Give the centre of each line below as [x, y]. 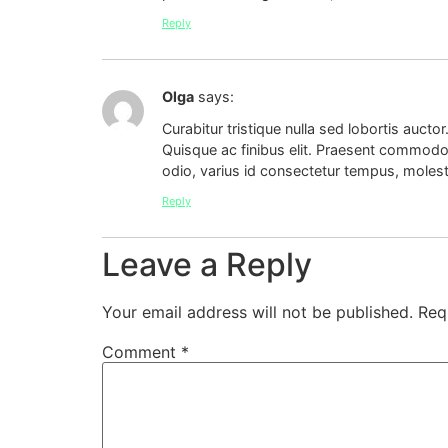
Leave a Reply [207, 264]
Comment [141, 351]
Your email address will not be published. [257, 311]
